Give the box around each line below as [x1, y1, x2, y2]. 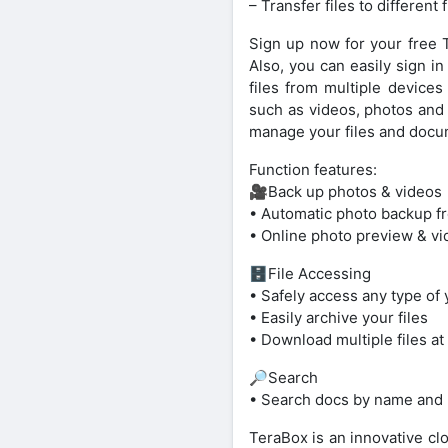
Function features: [249, 160, 377, 180]
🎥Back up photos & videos [249, 182, 442, 202]
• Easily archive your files [249, 308, 428, 328]
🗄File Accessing [249, 264, 371, 284]
